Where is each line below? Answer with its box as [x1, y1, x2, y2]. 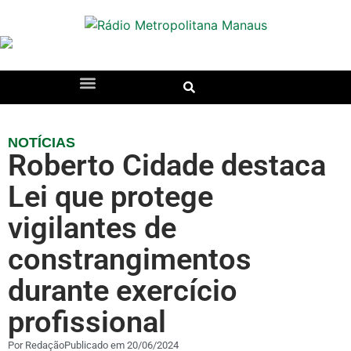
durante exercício [8, 273, 237, 308]
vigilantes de [8, 210, 176, 245]
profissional [8, 304, 166, 339]
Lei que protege [8, 179, 213, 214]
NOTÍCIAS [8, 134, 75, 150]
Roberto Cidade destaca [8, 147, 326, 183]
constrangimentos [8, 241, 251, 277]
